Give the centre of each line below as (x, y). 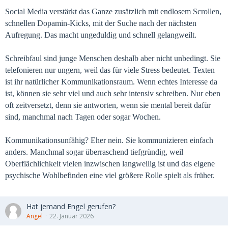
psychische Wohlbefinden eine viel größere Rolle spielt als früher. (110, 175)
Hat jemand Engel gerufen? (71, 206)
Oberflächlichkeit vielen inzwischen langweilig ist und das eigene (110, 164)
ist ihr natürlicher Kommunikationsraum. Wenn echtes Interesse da (111, 82)
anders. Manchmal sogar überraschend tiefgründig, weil (94, 152)
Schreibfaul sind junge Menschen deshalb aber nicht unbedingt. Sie (113, 58)
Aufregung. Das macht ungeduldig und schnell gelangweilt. (101, 35)
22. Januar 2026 (72, 216)
